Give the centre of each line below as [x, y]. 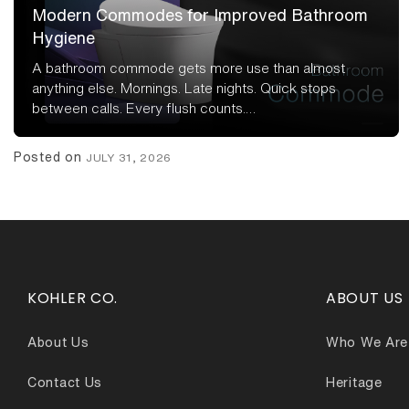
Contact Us [65, 383]
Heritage [354, 383]
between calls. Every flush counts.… [144, 109]
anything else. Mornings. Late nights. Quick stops [184, 89]
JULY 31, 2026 [129, 158]
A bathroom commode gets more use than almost [189, 68]
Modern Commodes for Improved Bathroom [200, 15]
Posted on [50, 157]
